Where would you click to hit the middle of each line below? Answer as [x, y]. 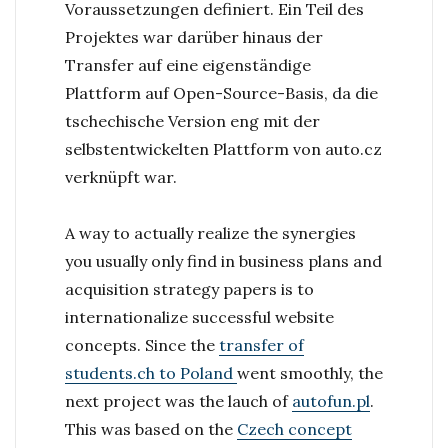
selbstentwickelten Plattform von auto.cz [223, 148]
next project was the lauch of [178, 400]
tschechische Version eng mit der [192, 120]
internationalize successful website [199, 316]
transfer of [261, 344]
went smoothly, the [309, 372]
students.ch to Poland [150, 372]
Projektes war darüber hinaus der [193, 36]
